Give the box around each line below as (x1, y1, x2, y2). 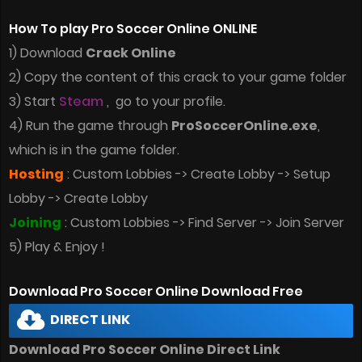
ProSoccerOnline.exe (171, 116, 318, 136)
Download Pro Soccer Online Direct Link (9, 340, 280, 360)
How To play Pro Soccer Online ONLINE (9, 19, 257, 39)
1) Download (9, 44, 86, 63)
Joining (9, 213, 61, 233)
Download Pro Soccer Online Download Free (9, 282, 303, 301)
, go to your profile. (103, 92, 225, 112)
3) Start (9, 92, 59, 112)
